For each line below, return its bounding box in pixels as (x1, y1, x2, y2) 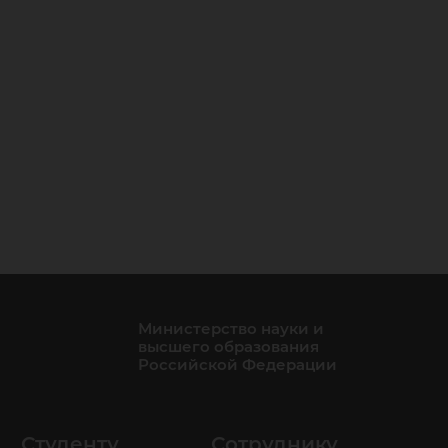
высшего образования (138, 337, 319, 356)
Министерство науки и (138, 319, 324, 338)
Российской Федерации (138, 355, 337, 374)
